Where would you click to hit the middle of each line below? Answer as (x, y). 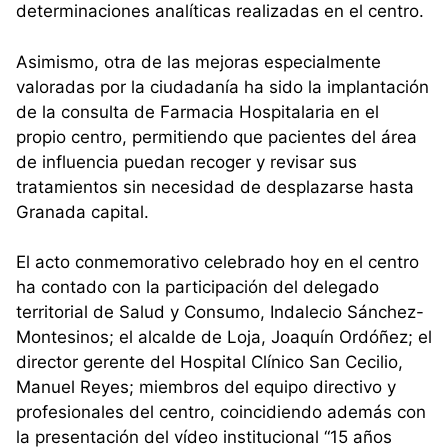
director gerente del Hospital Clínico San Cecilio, (209, 362)
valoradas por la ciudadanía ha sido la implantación (222, 86)
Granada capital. (82, 211)
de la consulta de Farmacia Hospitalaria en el (197, 111)
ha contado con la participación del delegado (197, 287)
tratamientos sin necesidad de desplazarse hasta (215, 186)
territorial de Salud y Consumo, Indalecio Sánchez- (220, 312)
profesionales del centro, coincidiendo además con (221, 412)
